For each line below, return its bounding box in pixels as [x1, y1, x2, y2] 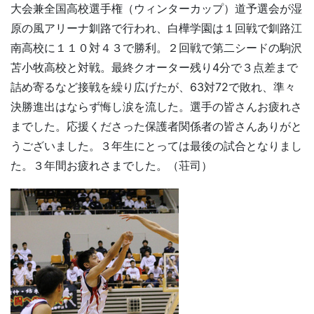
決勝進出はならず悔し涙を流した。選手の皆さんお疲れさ [11, 99, 302, 114]
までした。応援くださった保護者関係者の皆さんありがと [11, 118, 302, 133]
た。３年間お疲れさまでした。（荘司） [11, 158, 212, 172]
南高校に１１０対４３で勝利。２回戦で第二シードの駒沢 [11, 40, 302, 55]
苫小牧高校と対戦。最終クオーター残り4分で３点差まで [11, 60, 298, 74]
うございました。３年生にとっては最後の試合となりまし [11, 138, 302, 153]
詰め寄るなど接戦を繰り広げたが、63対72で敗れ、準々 [11, 79, 296, 94]
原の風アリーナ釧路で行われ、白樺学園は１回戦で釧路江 [11, 20, 302, 35]
